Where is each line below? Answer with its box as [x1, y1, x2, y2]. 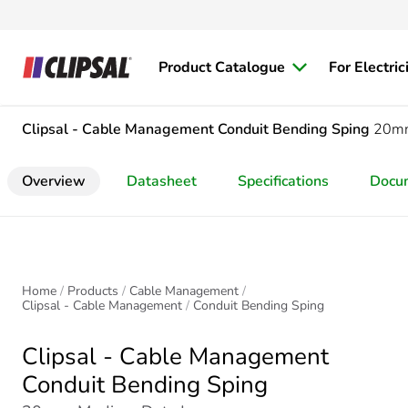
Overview [22, 171, 86, 191]
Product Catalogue [158, 57, 285, 77]
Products [67, 282, 118, 300]
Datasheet [127, 171, 197, 191]
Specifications [238, 171, 329, 191]
